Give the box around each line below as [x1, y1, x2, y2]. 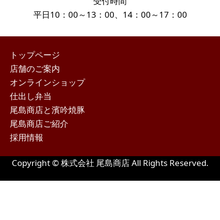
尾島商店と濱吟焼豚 [10, 104, 85, 116]
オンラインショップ [10, 77, 85, 88]
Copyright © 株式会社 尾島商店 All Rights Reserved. [11, 157, 209, 169]
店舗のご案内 [10, 63, 60, 75]
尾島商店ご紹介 [10, 118, 68, 130]
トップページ [10, 49, 60, 61]
